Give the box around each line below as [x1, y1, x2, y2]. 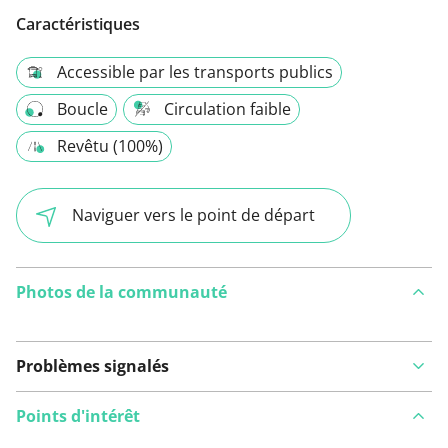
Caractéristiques [16, 12, 140, 35]
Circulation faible [164, 97, 291, 120]
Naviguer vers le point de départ [72, 203, 315, 226]
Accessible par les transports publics [57, 60, 333, 83]
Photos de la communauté [16, 280, 227, 303]
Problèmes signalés [16, 354, 169, 377]
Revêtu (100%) [57, 134, 163, 157]
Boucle [57, 97, 108, 120]
